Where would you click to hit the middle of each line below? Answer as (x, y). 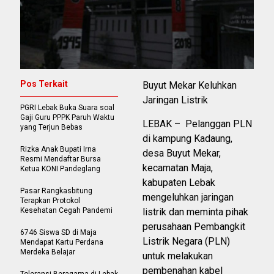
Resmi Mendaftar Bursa (61, 159)
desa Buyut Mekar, (182, 154)
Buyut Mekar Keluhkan (190, 86)
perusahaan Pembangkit (194, 227)
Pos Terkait (44, 84)
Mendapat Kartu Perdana (62, 243)
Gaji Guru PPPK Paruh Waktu (67, 118)
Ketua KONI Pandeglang (60, 169)
